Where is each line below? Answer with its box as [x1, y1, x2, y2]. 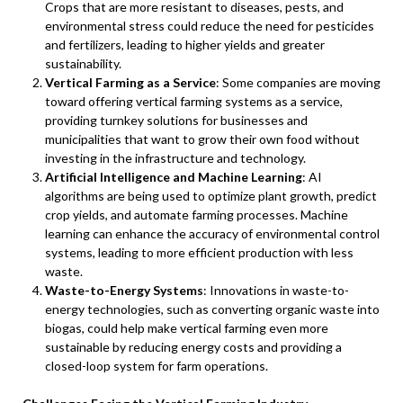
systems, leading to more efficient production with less [45, 245, 354, 260]
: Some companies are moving [216, 75, 381, 90]
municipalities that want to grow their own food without [45, 131, 360, 147]
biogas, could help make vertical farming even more [45, 320, 328, 336]
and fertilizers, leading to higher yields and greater [45, 37, 325, 52]
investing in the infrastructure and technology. [45, 150, 306, 166]
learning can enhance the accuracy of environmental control [45, 226, 380, 241]
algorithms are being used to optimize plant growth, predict [45, 188, 377, 203]
